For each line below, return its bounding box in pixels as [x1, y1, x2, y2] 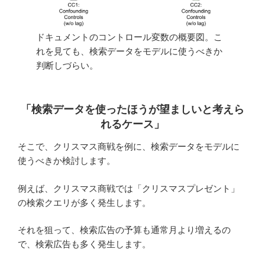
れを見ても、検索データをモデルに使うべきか [36, 46, 223, 57]
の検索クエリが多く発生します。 [18, 197, 151, 208]
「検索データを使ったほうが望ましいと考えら [21, 103, 244, 115]
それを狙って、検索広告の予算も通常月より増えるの [18, 225, 231, 235]
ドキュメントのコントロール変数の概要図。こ [36, 32, 223, 43]
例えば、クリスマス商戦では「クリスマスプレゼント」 [18, 183, 240, 193]
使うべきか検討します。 [18, 156, 115, 166]
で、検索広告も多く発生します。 [18, 239, 151, 250]
